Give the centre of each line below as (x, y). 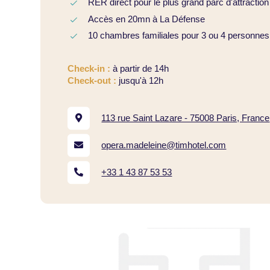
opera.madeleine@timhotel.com (164, 145)
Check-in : (90, 69)
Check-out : (92, 81)
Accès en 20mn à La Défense (146, 19)
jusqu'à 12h (140, 81)
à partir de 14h (141, 69)
